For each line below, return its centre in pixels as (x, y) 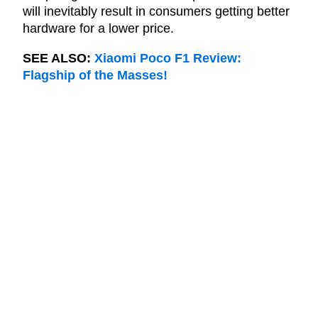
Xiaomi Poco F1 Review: (168, 59)
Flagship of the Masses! (95, 76)
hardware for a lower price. (98, 29)
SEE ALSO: (59, 59)
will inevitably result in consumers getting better (156, 12)
